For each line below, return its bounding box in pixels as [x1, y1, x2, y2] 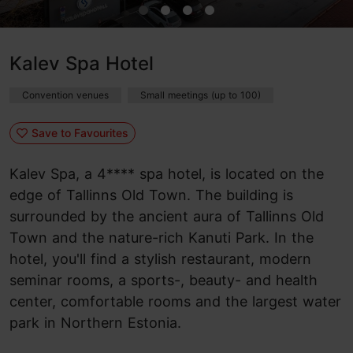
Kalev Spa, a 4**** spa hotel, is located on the [9, 165, 324, 182]
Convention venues [22, 89, 109, 101]
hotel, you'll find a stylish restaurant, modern [9, 251, 311, 267]
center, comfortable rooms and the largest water [9, 293, 341, 310]
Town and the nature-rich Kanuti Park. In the [9, 229, 314, 246]
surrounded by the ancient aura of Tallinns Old [9, 208, 324, 225]
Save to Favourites [31, 125, 128, 139]
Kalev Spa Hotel [9, 52, 154, 75]
